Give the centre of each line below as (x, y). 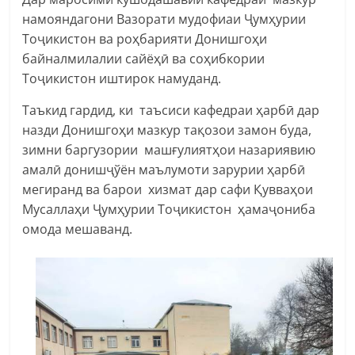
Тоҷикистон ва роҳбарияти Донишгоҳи (145, 38)
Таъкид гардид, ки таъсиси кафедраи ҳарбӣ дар (171, 110)
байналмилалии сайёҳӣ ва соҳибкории (144, 58)
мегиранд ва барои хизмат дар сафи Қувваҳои (168, 189)
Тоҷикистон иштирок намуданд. (122, 78)
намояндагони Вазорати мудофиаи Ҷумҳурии (164, 19)
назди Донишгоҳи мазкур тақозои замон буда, (170, 130)
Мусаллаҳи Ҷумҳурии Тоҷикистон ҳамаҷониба (169, 209)
